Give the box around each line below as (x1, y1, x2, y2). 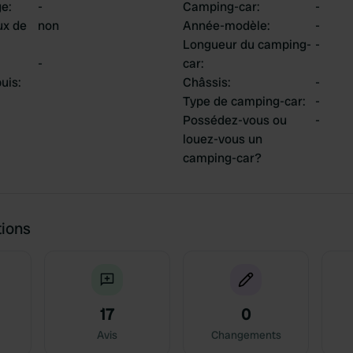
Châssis (183, 74, 228, 91)
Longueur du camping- (183, 36, 311, 53)
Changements (210, 328, 281, 342)
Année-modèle (183, 17, 267, 34)
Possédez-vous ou (183, 112, 287, 128)
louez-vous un (183, 131, 262, 147)
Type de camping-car (183, 93, 303, 110)
